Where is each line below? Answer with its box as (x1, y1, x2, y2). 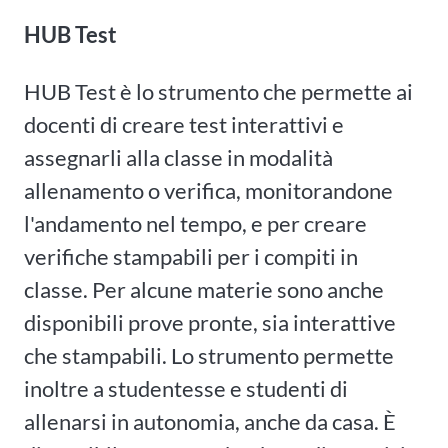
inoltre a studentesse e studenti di (24, 375, 348, 403)
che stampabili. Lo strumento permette (24, 342, 394, 370)
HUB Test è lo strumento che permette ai (24, 78, 413, 106)
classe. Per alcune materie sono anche (24, 276, 384, 304)
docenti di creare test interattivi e (24, 111, 344, 139)
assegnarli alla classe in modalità (24, 144, 333, 172)
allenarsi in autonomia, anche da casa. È (24, 408, 396, 436)
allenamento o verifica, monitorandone (24, 177, 393, 205)
